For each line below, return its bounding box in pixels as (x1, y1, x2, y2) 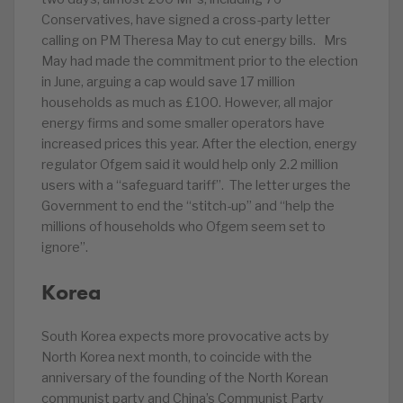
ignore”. (41, 239, 88, 255)
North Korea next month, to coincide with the (41, 349, 312, 365)
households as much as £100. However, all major (41, 94, 333, 111)
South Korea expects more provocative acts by (41, 328, 329, 345)
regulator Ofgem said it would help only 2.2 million (41, 157, 338, 173)
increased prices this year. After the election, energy (41, 136, 357, 152)
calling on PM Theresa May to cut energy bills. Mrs (41, 32, 347, 49)
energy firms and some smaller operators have (41, 115, 325, 131)
